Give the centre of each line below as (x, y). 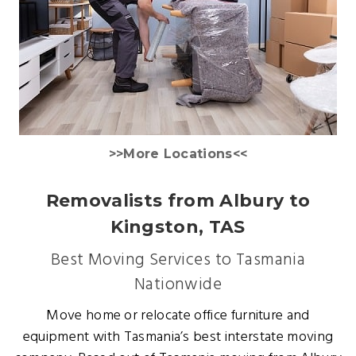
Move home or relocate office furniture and (178, 315)
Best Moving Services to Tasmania (178, 260)
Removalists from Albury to (178, 200)
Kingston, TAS (178, 226)
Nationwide (178, 284)
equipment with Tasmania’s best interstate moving (178, 337)
